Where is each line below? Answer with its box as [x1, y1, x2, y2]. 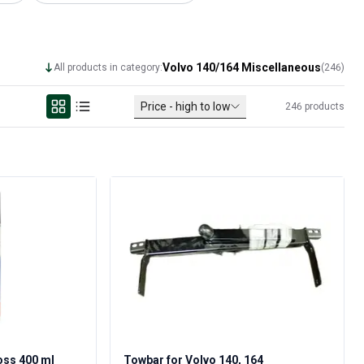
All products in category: [54, 62, 162, 73]
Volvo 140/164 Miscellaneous [162, 61, 321, 74]
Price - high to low [148, 99, 231, 113]
